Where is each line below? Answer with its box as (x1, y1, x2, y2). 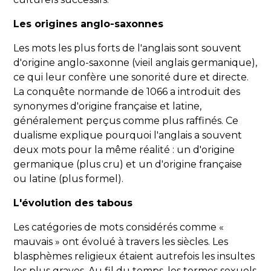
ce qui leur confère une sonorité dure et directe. (13, 71, 249, 83)
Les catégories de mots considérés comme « (13, 221, 224, 233)
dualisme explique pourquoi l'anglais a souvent (13, 129, 243, 142)
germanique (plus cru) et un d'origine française (13, 158, 243, 171)
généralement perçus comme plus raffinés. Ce (13, 115, 239, 127)
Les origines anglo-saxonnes (13, 18, 164, 30)
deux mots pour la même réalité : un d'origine (13, 144, 235, 156)
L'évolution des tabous (13, 197, 133, 209)
